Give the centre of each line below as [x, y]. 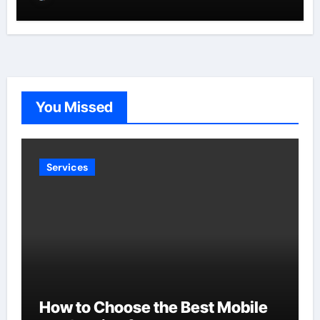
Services [67, 167]
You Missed [74, 107]
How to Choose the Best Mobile [153, 307]
